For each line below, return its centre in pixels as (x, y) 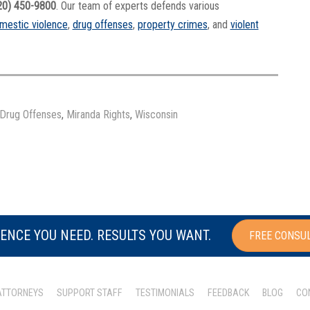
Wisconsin (156, 114)
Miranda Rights (98, 114)
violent (244, 25)
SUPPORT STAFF (90, 293)
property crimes (172, 25)
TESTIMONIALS (165, 293)
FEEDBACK (228, 293)
